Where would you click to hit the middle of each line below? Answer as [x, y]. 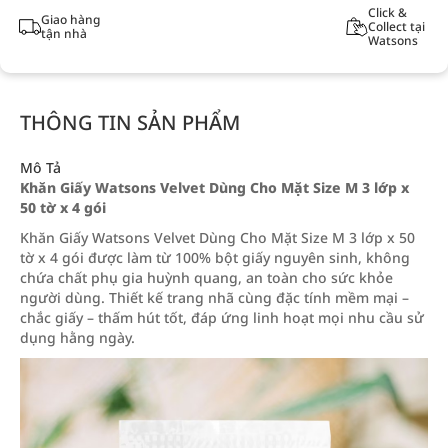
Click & [387, 12]
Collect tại [396, 26]
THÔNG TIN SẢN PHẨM [130, 122]
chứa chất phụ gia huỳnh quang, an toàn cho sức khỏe [206, 277]
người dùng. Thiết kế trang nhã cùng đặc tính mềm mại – [214, 297]
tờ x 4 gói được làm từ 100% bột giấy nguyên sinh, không [215, 257]
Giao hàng [70, 19]
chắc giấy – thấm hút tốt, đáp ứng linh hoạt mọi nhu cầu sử [222, 317]
